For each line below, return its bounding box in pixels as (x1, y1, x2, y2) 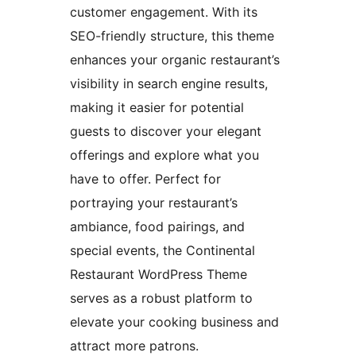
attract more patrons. (70, 338, 199, 354)
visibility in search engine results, (70, 75, 268, 92)
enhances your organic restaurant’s (70, 52, 280, 68)
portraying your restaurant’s (70, 195, 238, 211)
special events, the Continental (70, 242, 255, 259)
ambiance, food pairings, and (70, 219, 245, 235)
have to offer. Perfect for (70, 171, 221, 188)
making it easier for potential (70, 99, 244, 116)
